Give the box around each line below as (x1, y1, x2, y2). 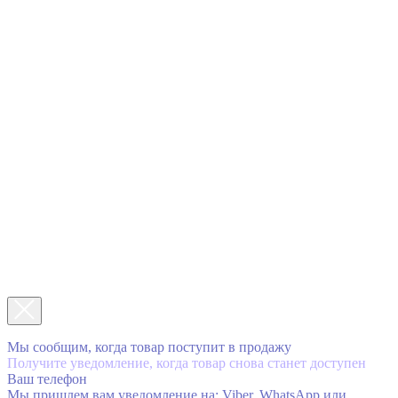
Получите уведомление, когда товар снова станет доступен (7, 354, 366, 370)
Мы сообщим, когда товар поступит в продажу (7, 338, 291, 354)
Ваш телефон (7, 370, 87, 386)
